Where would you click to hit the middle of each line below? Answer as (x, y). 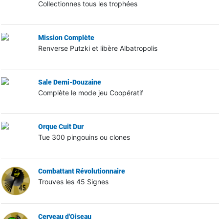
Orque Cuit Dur (61, 126)
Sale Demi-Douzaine (69, 82)
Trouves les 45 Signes (73, 181)
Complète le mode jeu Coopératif (90, 92)
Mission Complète (66, 37)
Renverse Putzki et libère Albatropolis (98, 48)
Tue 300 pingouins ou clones (84, 137)
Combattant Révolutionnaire (81, 171)
